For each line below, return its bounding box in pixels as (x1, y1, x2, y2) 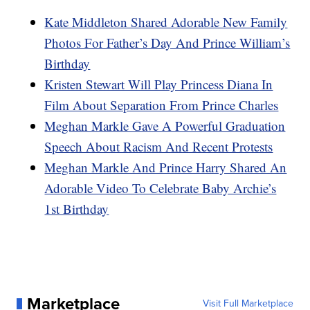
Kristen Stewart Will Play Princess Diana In (44, 75, 273, 93)
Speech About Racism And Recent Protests (44, 138, 273, 156)
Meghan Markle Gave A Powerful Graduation (44, 117, 286, 135)
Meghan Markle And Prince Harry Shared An (44, 158, 287, 176)
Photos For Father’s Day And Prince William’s (44, 34, 291, 52)
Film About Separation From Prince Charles (44, 96, 279, 114)
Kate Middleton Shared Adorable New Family (44, 13, 288, 31)
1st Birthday (44, 200, 109, 218)
